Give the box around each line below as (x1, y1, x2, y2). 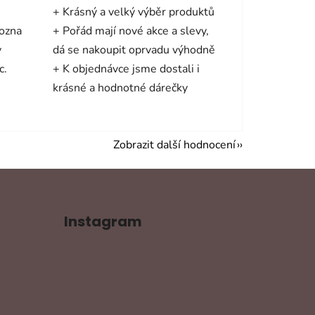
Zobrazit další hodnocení (113, 136, 236, 153)
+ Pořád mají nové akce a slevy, (52, 22, 209, 39)
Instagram (63, 211, 142, 231)
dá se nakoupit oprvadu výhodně (52, 41, 215, 58)
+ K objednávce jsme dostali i (52, 60, 200, 77)
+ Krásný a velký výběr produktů (52, 4, 214, 20)
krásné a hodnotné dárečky (52, 79, 188, 96)
